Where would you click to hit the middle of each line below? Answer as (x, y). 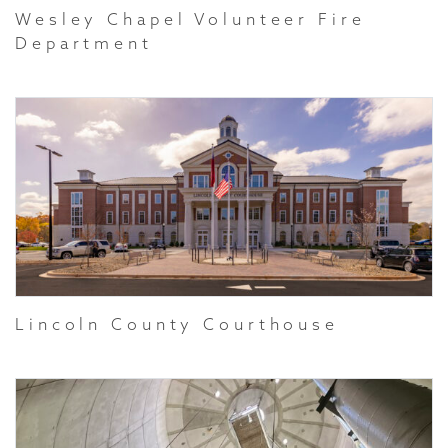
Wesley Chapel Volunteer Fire (190, 19)
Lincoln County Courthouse (177, 324)
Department (84, 43)
